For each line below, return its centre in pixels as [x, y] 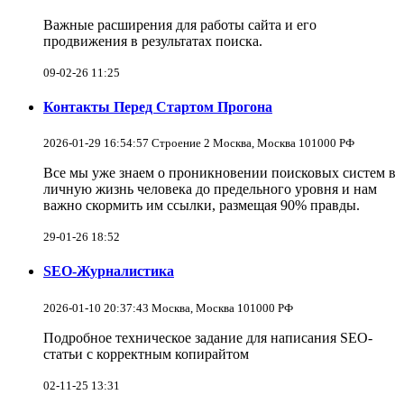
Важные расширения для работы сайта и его [180, 24]
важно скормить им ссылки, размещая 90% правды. [202, 206]
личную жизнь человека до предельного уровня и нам [210, 189]
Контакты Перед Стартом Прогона [158, 106]
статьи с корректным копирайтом [146, 353]
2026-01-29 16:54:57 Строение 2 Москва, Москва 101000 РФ [199, 143]
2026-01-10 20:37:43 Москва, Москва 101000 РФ [168, 308]
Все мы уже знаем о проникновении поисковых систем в [220, 173]
